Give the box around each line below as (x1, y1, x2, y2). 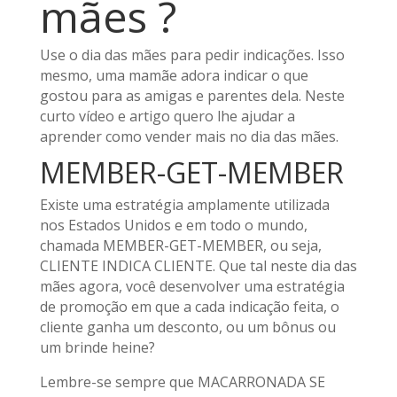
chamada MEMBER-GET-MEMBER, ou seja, (39, 235, 322, 255)
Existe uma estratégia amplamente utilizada (39, 194, 330, 214)
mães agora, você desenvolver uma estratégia (39, 276, 345, 296)
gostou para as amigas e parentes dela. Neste (39, 85, 345, 105)
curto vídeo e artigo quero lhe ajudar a (39, 105, 295, 126)
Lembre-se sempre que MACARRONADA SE (39, 371, 325, 392)
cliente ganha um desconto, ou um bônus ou (39, 316, 336, 337)
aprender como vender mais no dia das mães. (39, 126, 339, 146)
